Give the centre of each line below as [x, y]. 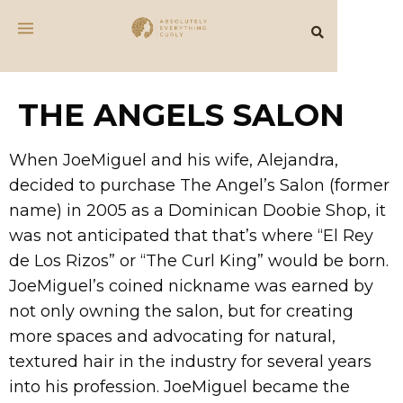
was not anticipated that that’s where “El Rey [191, 236]
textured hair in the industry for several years [190, 362]
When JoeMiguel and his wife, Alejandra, [174, 160]
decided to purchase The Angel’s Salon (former [199, 185]
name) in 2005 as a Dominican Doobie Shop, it [197, 210]
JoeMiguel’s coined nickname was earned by [191, 286]
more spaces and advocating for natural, [172, 336]
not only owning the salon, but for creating [181, 311]
